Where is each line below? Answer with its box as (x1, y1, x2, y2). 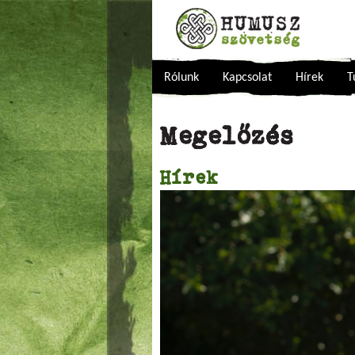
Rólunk (164, 71, 199, 84)
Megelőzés (160, 121, 294, 150)
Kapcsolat (223, 71, 272, 84)
